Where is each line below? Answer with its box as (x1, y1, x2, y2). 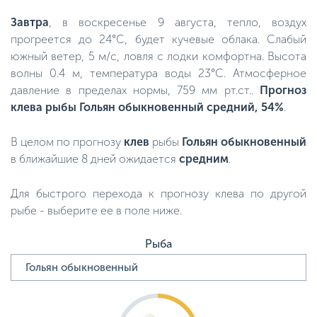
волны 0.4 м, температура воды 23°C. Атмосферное (11, 67, 306, 80)
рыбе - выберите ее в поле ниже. (11, 204, 182, 217)
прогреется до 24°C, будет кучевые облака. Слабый (11, 33, 306, 46)
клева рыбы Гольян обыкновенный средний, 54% (11, 100, 284, 114)
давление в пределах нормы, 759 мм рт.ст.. (11, 83, 260, 97)
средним (179, 152, 229, 166)
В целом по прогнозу (11, 135, 124, 149)
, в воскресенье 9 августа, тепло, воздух (49, 16, 306, 29)
